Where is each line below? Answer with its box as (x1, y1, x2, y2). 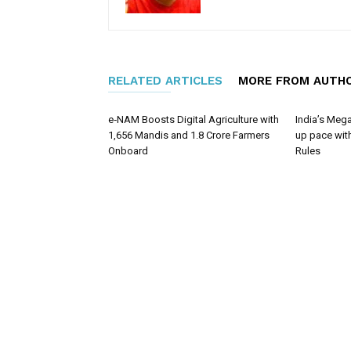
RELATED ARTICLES (108, 74, 223, 88)
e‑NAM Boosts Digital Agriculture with (108, 114, 279, 125)
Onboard (108, 145, 148, 157)
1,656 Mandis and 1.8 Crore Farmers (108, 129, 270, 141)
